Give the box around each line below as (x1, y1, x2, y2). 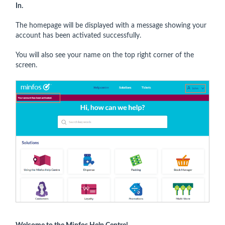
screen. (16, 61, 37, 69)
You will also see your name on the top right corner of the (16, 51, 194, 59)
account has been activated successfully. (16, 32, 141, 39)
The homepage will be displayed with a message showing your (16, 22, 206, 29)
